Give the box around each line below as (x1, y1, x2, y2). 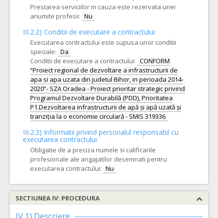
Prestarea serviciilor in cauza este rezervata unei (30, 2, 176, 11)
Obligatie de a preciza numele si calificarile (30, 145, 156, 154)
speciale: (30, 47, 56, 56)
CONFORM (140, 56, 170, 65)
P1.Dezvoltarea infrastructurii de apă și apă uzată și (30, 103, 181, 111)
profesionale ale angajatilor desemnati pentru (30, 155, 167, 163)
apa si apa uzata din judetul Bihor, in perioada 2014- (30, 75, 183, 84)
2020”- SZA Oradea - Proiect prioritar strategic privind (30, 84, 185, 93)
